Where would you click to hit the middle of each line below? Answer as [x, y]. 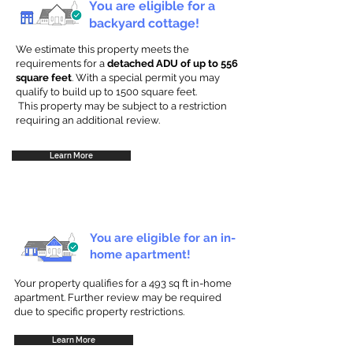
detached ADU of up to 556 [173, 63]
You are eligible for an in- [163, 238]
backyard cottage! [144, 23]
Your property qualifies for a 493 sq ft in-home [123, 283]
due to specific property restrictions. [99, 312]
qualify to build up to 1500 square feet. [106, 92]
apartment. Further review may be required [118, 297]
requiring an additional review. [88, 120]
